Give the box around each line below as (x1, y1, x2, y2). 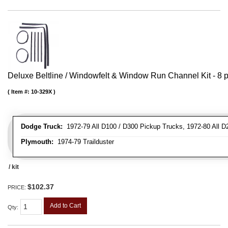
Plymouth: (21, 138, 53, 146)
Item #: (11, 89, 31, 95)
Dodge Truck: (21, 123, 63, 131)
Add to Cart (50, 202, 81, 210)
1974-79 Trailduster (53, 138, 114, 146)
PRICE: (8, 184, 27, 191)
